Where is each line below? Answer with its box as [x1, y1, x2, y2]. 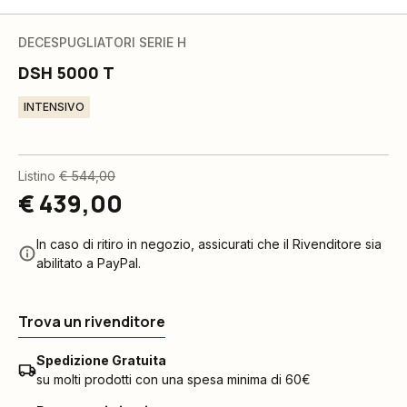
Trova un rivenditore [18, 312, 165, 332]
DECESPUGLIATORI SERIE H [18, 35, 186, 50]
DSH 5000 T [18, 62, 114, 84]
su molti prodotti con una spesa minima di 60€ [36, 372, 311, 387]
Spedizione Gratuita [36, 352, 166, 368]
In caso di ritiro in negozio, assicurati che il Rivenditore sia [36, 236, 382, 252]
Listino [18, 168, 55, 184]
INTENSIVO [24, 100, 84, 114]
